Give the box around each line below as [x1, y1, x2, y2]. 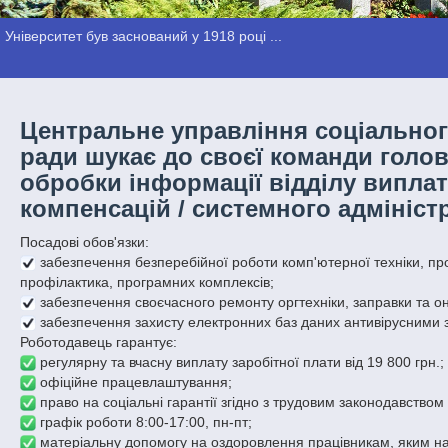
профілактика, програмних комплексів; [20, 273, 275, 290]
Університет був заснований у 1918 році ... [5, 27, 282, 44]
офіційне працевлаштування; [36, 373, 233, 390]
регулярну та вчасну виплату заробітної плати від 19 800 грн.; [36, 353, 445, 370]
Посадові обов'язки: [20, 233, 150, 250]
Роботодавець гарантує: [20, 333, 178, 350]
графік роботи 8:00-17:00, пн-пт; [36, 413, 253, 430]
